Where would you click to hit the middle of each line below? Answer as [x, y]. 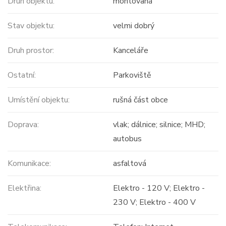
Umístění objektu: [39, 100]
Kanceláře [130, 51]
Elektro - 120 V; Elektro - [159, 188]
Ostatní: [22, 75]
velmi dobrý [133, 26]
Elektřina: [24, 188]
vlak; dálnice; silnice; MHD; [159, 125]
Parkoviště [132, 75]
